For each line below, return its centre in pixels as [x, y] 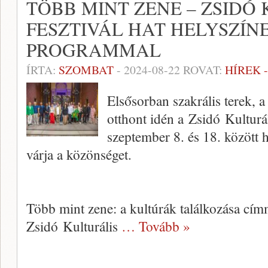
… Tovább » [156, 226]
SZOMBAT [86, 70]
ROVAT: [202, 70]
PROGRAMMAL [94, 50]
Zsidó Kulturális [74, 226]
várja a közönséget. [79, 154]
